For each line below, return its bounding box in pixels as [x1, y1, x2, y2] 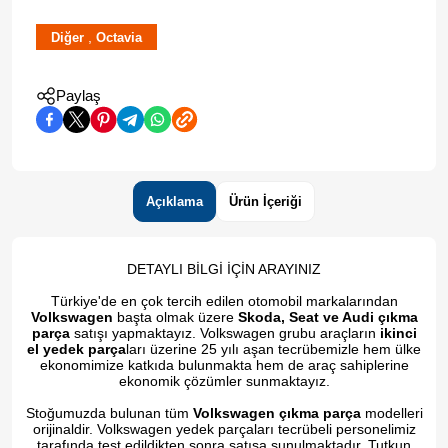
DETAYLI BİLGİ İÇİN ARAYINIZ [127, 261, 321, 278]
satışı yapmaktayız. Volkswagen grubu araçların [69, 325, 380, 342]
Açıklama [146, 194, 203, 210]
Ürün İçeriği [229, 194, 302, 210]
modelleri [360, 405, 423, 422]
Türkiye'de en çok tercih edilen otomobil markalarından [50, 293, 398, 310]
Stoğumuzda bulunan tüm [25, 405, 193, 422]
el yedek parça [27, 341, 126, 358]
